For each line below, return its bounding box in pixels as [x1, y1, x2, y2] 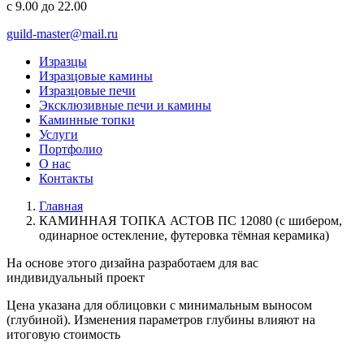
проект [103, 271, 145, 284]
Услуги [39, 128, 78, 141]
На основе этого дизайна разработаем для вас [6, 256, 258, 270]
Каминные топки [39, 113, 135, 127]
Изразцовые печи [39, 84, 136, 97]
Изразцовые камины [39, 69, 153, 83]
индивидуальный [6, 271, 103, 284]
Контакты [39, 171, 93, 185]
